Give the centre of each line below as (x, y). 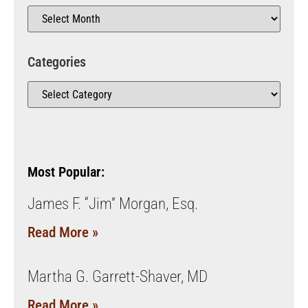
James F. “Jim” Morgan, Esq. (113, 203)
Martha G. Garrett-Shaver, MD (118, 276)
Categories (57, 62)
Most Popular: (66, 172)
